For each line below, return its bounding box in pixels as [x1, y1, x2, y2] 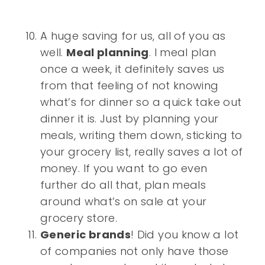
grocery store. [40, 211, 118, 226]
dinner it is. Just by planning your [40, 111, 219, 127]
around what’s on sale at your [40, 194, 207, 209]
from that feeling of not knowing [40, 78, 219, 93]
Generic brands [40, 227, 131, 243]
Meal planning [66, 45, 149, 60]
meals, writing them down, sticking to [40, 128, 243, 143]
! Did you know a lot [131, 227, 239, 243]
